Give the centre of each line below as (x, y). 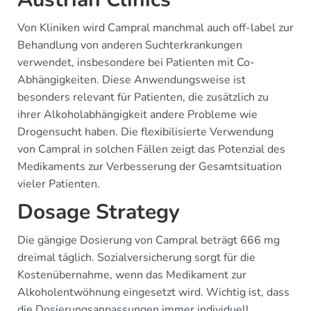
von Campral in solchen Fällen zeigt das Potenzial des (151, 149)
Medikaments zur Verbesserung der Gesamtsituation (150, 167)
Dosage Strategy (99, 212)
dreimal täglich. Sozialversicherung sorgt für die (136, 258)
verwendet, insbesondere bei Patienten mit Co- (136, 62)
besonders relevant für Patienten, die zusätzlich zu (143, 97)
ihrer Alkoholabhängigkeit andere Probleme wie (137, 115)
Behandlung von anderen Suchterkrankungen (130, 45)
